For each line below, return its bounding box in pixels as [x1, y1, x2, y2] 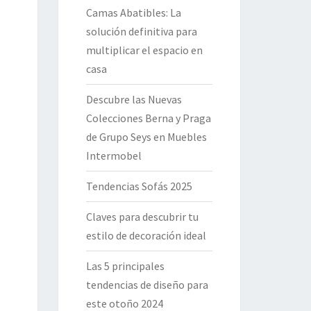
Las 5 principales [85, 259, 165, 273]
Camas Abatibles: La [85, 6, 181, 19]
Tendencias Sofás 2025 [85, 179, 192, 193]
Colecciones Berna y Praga [85, 111, 211, 125]
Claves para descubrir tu [85, 210, 199, 224]
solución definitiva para [85, 24, 197, 38]
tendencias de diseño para [85, 278, 208, 292]
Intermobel [85, 149, 142, 162]
